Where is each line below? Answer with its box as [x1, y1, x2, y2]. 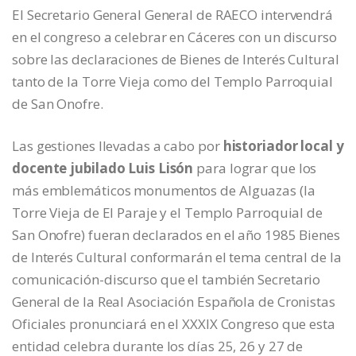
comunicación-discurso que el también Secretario [12, 269, 321, 288]
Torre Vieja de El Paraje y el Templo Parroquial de [12, 203, 323, 222]
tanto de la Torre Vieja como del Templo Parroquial [12, 72, 333, 91]
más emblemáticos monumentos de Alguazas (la [12, 180, 315, 199]
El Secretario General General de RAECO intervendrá [12, 5, 333, 24]
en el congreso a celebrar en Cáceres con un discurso [12, 27, 337, 46]
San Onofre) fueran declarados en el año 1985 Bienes [12, 225, 340, 244]
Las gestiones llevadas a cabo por [12, 136, 223, 155]
